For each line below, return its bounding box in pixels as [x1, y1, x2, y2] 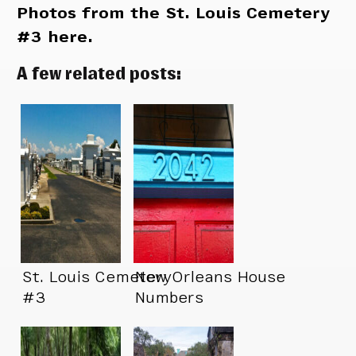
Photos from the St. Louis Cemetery [17, 4, 331, 21]
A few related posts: [17, 62, 182, 83]
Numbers [135, 288, 203, 306]
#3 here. [17, 28, 94, 45]
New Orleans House [135, 268, 285, 285]
